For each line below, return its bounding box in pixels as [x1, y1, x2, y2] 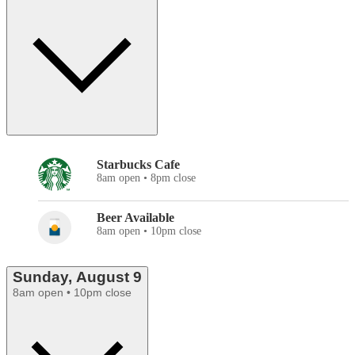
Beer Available [97, 211, 174, 225]
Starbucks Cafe [97, 158, 180, 172]
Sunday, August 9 [13, 269, 142, 286]
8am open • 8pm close [97, 172, 196, 185]
